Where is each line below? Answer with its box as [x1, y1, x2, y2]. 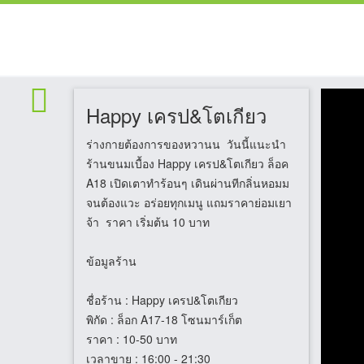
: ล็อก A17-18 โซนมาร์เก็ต [106, 311, 242, 328]
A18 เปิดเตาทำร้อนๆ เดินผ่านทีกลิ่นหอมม [85, 175, 289, 192]
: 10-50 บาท [112, 331, 177, 348]
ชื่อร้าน [85, 292, 122, 309]
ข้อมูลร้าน [85, 253, 136, 270]
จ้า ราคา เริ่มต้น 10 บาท [105, 214, 223, 231]
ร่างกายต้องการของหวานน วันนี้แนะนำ [85, 136, 286, 153]
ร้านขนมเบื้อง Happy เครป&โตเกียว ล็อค [85, 155, 288, 172]
